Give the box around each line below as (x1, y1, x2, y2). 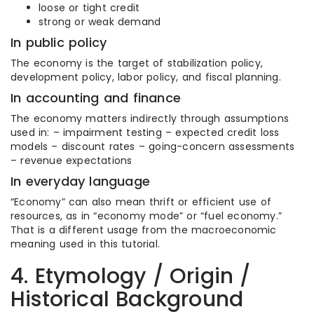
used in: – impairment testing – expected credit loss (11, 125, 280, 139)
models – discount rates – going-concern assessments (11, 139, 295, 153)
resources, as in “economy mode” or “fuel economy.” (11, 209, 282, 223)
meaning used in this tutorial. (11, 237, 160, 251)
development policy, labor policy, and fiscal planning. (11, 70, 281, 84)
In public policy (11, 34, 107, 51)
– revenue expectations (11, 153, 132, 168)
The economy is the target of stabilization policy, (11, 56, 264, 70)
